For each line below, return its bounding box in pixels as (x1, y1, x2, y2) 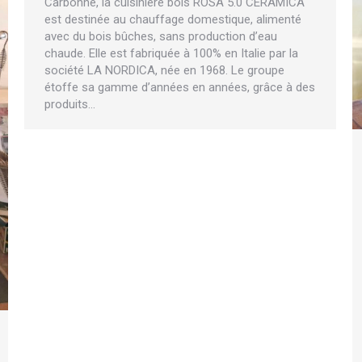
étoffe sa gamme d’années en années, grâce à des (44, 80, 315, 95)
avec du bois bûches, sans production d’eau (44, 29, 277, 44)
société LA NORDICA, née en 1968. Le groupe (44, 63, 284, 78)
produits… (44, 97, 95, 112)
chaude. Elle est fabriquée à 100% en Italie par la (44, 46, 298, 61)
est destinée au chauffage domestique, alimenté (44, 12, 301, 27)
